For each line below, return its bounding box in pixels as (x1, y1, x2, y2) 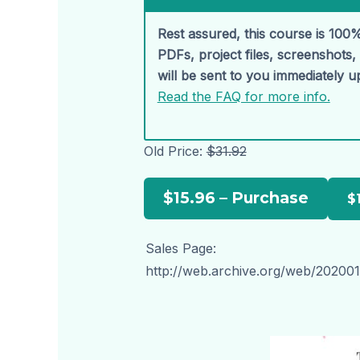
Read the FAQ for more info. (157, 88, 330, 104)
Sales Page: (145, 240, 216, 257)
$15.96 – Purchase (162, 188, 309, 208)
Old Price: (143, 143, 207, 160)
